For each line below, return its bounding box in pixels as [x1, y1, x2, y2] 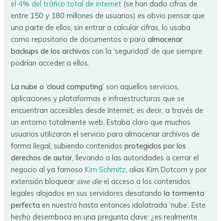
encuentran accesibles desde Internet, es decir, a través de [11, 105, 204, 115]
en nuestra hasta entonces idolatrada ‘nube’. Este [40, 200, 206, 210]
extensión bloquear [11, 176, 77, 186]
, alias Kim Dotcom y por [126, 164, 207, 174]
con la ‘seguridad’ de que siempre [90, 46, 203, 56]
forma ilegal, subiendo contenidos [11, 141, 125, 150]
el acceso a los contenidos [102, 176, 191, 186]
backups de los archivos [11, 46, 90, 56]
